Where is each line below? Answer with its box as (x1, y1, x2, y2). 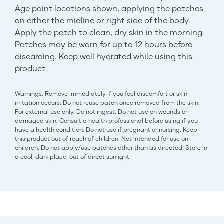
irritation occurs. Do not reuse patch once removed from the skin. (15, 98, 200, 106)
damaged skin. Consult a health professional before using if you (15, 116, 198, 124)
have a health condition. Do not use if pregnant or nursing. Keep (15, 125, 197, 133)
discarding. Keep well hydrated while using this (15, 51, 192, 61)
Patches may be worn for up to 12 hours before (15, 39, 192, 49)
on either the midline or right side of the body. (15, 15, 190, 25)
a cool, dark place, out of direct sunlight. (15, 152, 131, 160)
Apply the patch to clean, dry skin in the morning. (15, 27, 204, 37)
